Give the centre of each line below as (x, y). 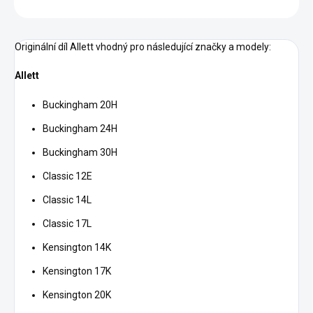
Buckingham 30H (80, 153)
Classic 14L (67, 200)
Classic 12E (67, 176)
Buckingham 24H (80, 129)
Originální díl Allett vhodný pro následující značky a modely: (143, 47)
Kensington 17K (77, 271)
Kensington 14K (77, 248)
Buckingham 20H (80, 105)
